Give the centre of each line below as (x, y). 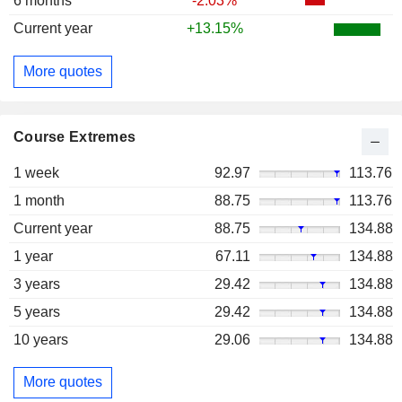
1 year (33, 256)
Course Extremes (75, 136)
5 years (37, 311)
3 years (37, 284)
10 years (41, 339)
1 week (36, 172)
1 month (39, 200)
